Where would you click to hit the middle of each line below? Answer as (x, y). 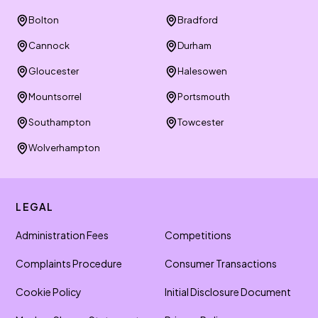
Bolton (44, 20)
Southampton (60, 122)
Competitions (198, 235)
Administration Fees (62, 235)
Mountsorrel (55, 97)
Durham (194, 45)
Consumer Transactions (221, 263)
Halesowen (202, 71)
